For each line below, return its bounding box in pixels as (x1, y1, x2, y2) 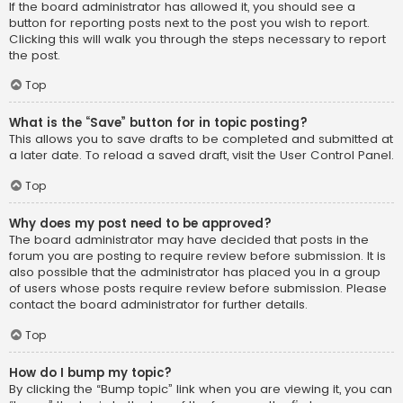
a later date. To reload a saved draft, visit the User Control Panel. (9, 147, 394, 165)
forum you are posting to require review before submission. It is (9, 247, 386, 265)
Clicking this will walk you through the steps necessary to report (9, 30, 386, 48)
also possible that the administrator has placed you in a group (9, 264, 381, 282)
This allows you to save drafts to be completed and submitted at (9, 130, 393, 148)
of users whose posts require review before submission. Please (9, 280, 387, 298)
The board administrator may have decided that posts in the (9, 231, 369, 249)
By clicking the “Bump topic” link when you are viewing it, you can (9, 380, 392, 398)
